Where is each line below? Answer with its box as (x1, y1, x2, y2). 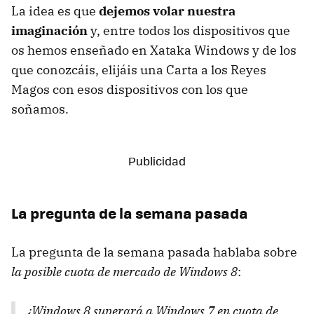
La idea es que (11, 3, 99, 20)
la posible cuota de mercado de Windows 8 (11, 264, 238, 280)
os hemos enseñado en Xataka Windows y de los (11, 42, 296, 59)
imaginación (11, 22, 88, 39)
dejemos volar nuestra (99, 3, 235, 20)
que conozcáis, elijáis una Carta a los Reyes (11, 62, 266, 78)
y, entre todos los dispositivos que (88, 22, 290, 39)
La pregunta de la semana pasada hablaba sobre (11, 244, 297, 261)
